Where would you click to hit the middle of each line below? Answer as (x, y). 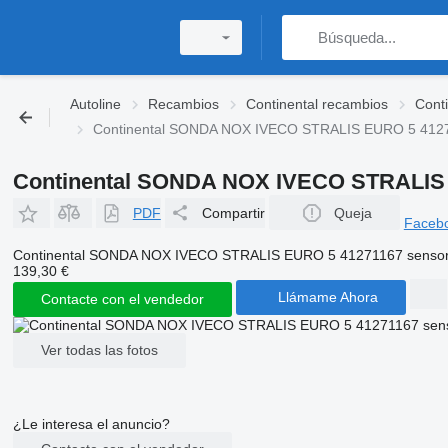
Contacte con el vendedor (122, 299)
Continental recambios (317, 104)
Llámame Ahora (327, 297)
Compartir (233, 212)
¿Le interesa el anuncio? (91, 423)
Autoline (95, 104)
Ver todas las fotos (99, 350)
